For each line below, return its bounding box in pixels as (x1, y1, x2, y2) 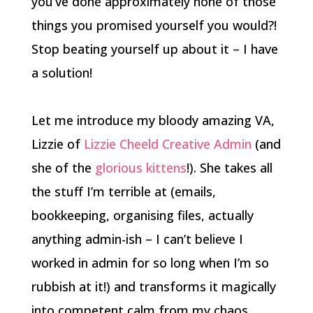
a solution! (31, 64, 92, 81)
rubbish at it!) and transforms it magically (31, 278, 276, 295)
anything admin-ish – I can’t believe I (31, 231, 243, 247)
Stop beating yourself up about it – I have (31, 41, 278, 57)
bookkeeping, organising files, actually (31, 207, 254, 224)
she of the (31, 159, 95, 176)
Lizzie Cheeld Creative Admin (83, 136, 252, 152)
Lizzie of (31, 136, 84, 152)
